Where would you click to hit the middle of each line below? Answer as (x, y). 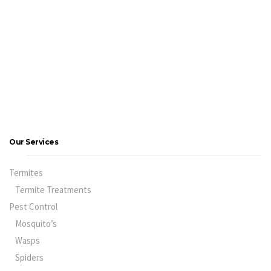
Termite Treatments (53, 190)
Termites (26, 173)
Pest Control (33, 207)
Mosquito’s (36, 224)
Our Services (34, 142)
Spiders (29, 258)
